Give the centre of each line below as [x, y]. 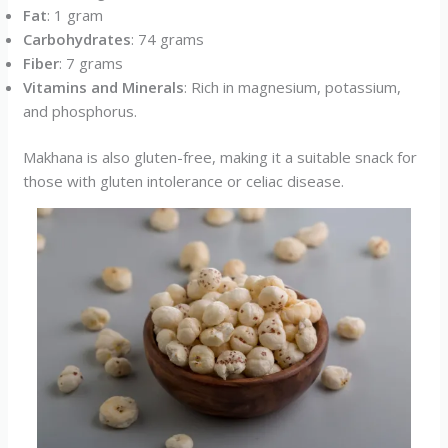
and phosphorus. [80, 110]
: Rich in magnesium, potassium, [293, 86]
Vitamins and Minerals [104, 86]
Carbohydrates [77, 38]
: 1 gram [75, 14]
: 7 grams [91, 62]
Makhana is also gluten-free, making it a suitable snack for [220, 157]
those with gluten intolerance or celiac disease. [184, 181]
